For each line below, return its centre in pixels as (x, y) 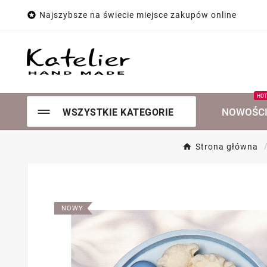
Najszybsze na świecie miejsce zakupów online (138, 15)
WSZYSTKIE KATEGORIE (118, 112)
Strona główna (226, 147)
